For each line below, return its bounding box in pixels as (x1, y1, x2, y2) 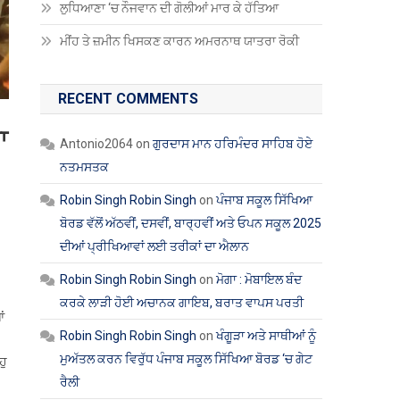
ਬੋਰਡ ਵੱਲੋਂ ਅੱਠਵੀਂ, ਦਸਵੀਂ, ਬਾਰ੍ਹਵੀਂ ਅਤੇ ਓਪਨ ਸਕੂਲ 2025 (60, 216, 322, 230)
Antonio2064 (60, 137, 134, 151)
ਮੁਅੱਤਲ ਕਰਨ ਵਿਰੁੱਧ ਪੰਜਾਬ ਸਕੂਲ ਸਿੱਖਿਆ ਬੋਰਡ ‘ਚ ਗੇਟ (60, 352, 313, 366)
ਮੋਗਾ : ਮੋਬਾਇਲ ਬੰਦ (216, 272, 303, 287)
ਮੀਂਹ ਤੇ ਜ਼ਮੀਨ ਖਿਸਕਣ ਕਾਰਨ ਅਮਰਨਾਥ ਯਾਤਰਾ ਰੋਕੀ (60, 34, 303, 48)
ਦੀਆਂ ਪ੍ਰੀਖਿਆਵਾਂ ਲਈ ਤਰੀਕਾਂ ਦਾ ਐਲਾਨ (60, 239, 250, 254)
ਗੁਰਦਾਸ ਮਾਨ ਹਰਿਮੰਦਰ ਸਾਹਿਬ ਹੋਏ (153, 137, 313, 151)
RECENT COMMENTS (58, 90, 199, 107)
